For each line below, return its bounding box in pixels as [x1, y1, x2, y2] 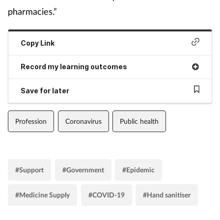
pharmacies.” [8, 6, 57, 17]
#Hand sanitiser [143, 190, 191, 199]
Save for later [21, 86, 70, 95]
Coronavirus [65, 116, 102, 125]
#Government [62, 165, 104, 174]
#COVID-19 [88, 190, 125, 199]
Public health [120, 116, 159, 125]
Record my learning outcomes [21, 62, 128, 71]
